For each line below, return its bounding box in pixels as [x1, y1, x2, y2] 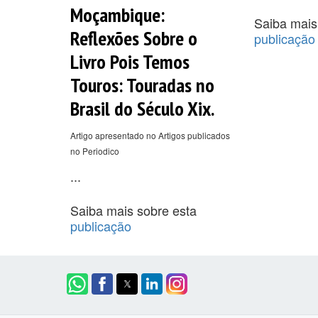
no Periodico [70, 144, 119, 157]
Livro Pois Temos [70, 48, 190, 75]
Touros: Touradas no [70, 71, 214, 98]
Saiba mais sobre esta [70, 200, 197, 219]
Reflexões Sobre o [70, 24, 197, 51]
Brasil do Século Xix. [70, 94, 214, 121]
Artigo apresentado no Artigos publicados [70, 128, 230, 141]
